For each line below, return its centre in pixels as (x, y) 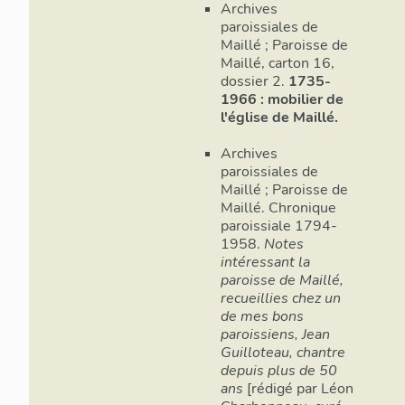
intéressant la (265, 262)
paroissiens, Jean (275, 334)
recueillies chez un (281, 298)
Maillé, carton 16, (278, 64)
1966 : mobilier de (282, 100)
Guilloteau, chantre (283, 352)
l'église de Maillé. (279, 118)
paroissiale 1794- (279, 226)
